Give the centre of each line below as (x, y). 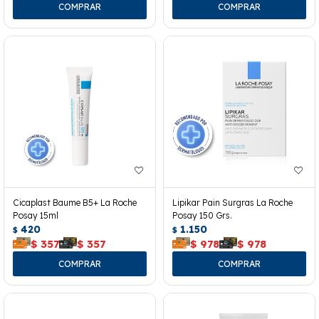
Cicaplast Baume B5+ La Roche (75, 202)
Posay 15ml (36, 215)
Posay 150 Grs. (202, 215)
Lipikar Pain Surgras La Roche (232, 202)
